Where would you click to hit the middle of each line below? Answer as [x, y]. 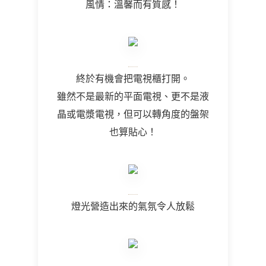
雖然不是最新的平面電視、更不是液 [133, 96]
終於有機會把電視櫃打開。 [133, 78]
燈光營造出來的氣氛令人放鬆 [133, 206]
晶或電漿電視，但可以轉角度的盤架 [133, 114]
